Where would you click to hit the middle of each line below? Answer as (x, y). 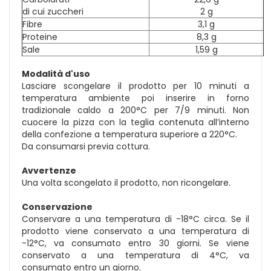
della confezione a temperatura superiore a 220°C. (129, 134)
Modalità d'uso (56, 73)
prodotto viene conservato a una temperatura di (135, 231)
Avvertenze (49, 170)
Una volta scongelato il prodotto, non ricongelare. (126, 182)
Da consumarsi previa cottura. (86, 146)
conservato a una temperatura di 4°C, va (135, 255)
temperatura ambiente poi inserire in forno (135, 98)
